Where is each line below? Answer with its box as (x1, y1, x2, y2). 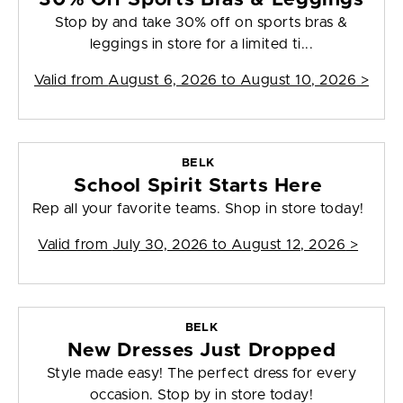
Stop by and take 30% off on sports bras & (55, 15, 348, 31)
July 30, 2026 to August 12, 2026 (112, 237, 346, 253)
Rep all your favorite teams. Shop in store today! (32, 201, 364, 217)
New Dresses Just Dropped (67, 341, 336, 361)
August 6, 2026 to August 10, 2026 (108, 73, 357, 88)
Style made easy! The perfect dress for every (46, 366, 357, 381)
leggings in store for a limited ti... (89, 37, 314, 52)
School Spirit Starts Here (74, 176, 323, 196)
